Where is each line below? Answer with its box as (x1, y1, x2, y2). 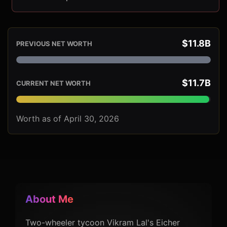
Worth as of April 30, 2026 (16, 113, 119, 124)
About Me (25, 193, 73, 206)
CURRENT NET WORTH (16, 79, 91, 88)
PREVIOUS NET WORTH (16, 40, 92, 48)
